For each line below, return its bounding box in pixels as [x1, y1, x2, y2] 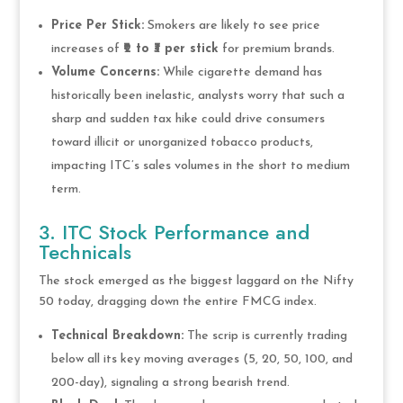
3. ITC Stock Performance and [38, 217, 309, 246]
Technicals [38, 237, 131, 266]
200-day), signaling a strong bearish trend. [50, 375, 290, 390]
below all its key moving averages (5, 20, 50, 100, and [50, 352, 353, 366]
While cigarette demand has [158, 65, 322, 79]
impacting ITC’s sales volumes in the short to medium [50, 158, 350, 173]
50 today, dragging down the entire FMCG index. [38, 294, 317, 309]
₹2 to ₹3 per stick [122, 41, 219, 56]
